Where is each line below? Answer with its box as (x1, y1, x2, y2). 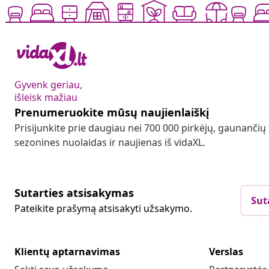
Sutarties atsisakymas (14, 186, 134, 201)
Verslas (209, 245, 243, 259)
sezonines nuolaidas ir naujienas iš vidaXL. (14, 136, 205, 150)
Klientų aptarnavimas (14, 245, 120, 259)
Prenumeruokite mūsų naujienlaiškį (14, 105, 209, 120)
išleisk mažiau (14, 91, 77, 104)
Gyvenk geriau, (14, 78, 82, 92)
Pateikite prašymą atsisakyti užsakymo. (14, 202, 192, 216)
